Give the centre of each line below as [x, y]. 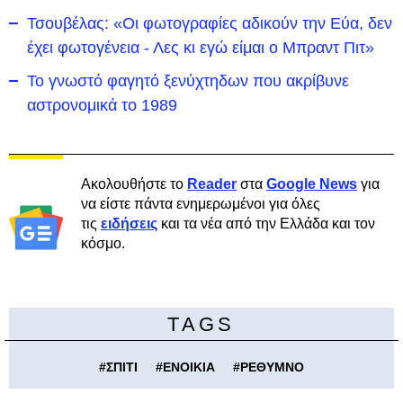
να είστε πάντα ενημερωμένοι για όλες [201, 203]
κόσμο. [103, 243]
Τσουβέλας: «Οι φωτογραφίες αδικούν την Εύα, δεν [210, 23]
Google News [312, 184]
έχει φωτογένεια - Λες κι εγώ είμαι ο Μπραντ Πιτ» [201, 47]
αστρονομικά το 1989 [102, 105]
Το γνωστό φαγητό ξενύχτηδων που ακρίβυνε [188, 81]
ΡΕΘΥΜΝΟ [272, 367]
